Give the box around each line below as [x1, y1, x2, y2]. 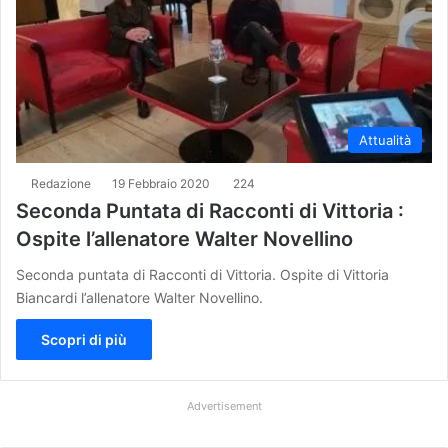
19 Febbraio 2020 [112, 176, 210, 192]
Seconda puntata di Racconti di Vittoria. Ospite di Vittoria [16, 266, 389, 284]
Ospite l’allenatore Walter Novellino [16, 227, 353, 252]
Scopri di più [41, 331, 127, 349]
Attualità [359, 132, 411, 149]
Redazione [31, 176, 91, 192]
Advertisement [186, 399, 262, 414]
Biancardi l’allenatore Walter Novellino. [16, 289, 271, 307]
